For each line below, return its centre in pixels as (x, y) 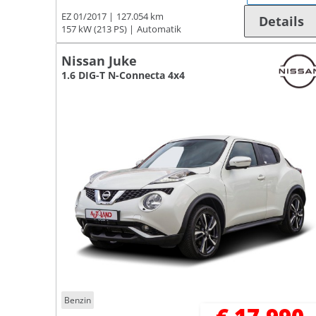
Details (282, 21)
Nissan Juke (99, 60)
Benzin (78, 300)
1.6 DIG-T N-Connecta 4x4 (123, 75)
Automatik (159, 29)
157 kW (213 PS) (94, 29)
